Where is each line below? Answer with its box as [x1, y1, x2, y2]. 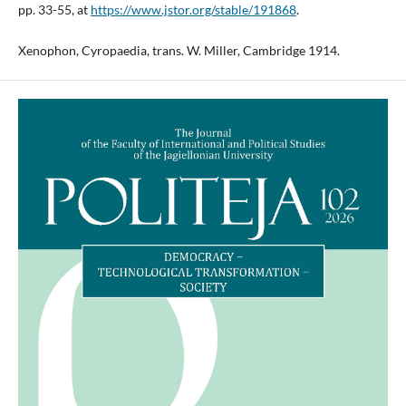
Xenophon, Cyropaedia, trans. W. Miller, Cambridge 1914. [17, 42, 340, 58]
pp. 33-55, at [17, 2, 91, 18]
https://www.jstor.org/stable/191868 [90, 2, 296, 18]
